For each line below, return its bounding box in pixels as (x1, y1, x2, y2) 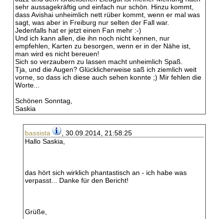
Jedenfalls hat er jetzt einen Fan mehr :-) (15, 26, 141, 34)
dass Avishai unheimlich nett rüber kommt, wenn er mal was (15, 11, 200, 19)
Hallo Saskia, (25, 137, 65, 145)
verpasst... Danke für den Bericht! (25, 176, 129, 184)
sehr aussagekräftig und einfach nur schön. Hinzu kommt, (15, 3, 194, 11)
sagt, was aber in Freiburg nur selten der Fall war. (15, 19, 169, 26)
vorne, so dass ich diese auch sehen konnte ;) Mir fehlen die (15, 73, 201, 81)
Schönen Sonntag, (15, 97, 72, 105)
